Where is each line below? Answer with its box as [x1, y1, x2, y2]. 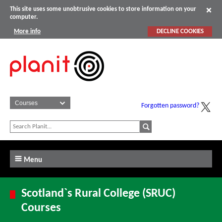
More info [14, 28, 41, 35]
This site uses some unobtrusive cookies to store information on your [10, 6, 196, 13]
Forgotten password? [141, 102, 199, 110]
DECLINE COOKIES [156, 28, 204, 35]
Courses [21, 202, 61, 215]
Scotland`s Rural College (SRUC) [21, 188, 176, 200]
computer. [10, 14, 38, 21]
